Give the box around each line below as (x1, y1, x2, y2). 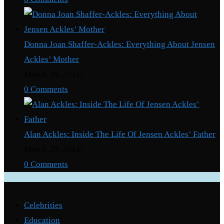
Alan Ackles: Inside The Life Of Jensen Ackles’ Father (24, 129, 215, 139)
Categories (4, 181, 44, 190)
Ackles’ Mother (24, 54, 79, 64)
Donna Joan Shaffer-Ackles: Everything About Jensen (24, 39, 215, 49)
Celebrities (24, 200, 62, 210)
